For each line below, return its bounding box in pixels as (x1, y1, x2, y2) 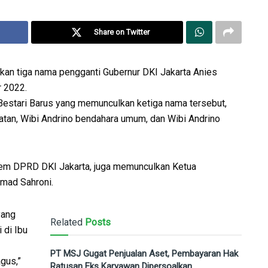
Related (50, 217, 83, 229)
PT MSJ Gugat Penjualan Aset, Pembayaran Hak (50, 248, 238, 260)
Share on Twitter (93, 28, 150, 37)
